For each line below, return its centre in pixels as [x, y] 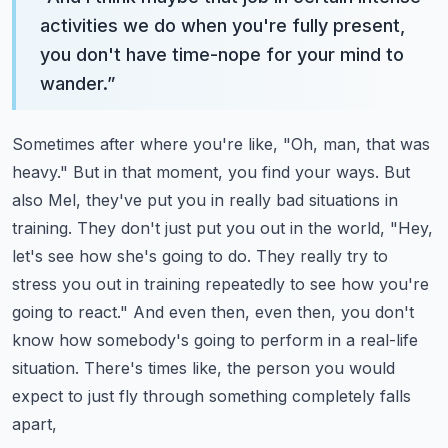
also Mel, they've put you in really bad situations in [205, 200]
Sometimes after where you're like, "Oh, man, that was [221, 144]
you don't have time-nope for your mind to [222, 54]
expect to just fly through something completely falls [211, 396]
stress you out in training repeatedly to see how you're [220, 284]
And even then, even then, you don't [273, 312]
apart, [34, 424]
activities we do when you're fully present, [222, 25]
